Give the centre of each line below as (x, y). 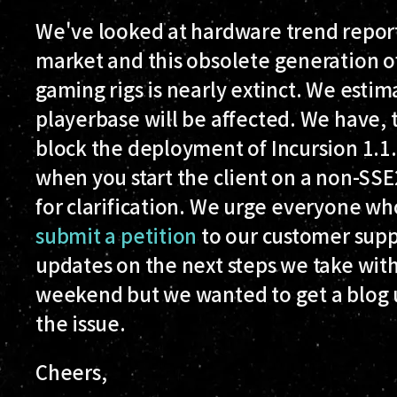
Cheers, (71, 371)
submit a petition (117, 234)
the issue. (81, 322)
